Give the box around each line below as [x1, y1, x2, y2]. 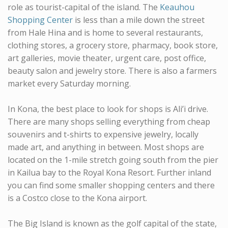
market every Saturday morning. [8, 78, 131, 90]
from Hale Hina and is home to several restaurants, [8, 27, 203, 39]
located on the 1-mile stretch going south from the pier [8, 154, 218, 166]
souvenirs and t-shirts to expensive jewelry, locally [8, 129, 198, 140]
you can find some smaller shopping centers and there [8, 180, 215, 191]
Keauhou [160, 2, 194, 13]
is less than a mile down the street [73, 14, 205, 26]
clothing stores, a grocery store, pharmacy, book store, [8, 40, 218, 51]
